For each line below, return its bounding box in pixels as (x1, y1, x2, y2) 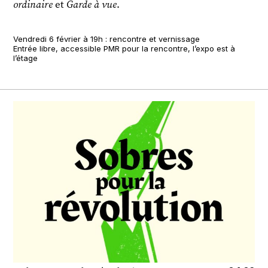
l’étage (13, 53, 38, 63)
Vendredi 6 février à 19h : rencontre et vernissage (13, 34, 200, 44)
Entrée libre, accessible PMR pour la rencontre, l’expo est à (13, 44, 235, 54)
